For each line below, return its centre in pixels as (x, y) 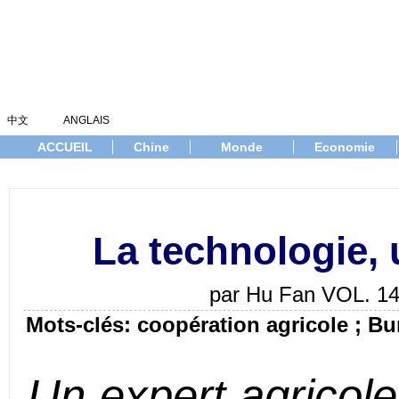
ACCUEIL (65, 147)
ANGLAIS (86, 120)
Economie (345, 147)
